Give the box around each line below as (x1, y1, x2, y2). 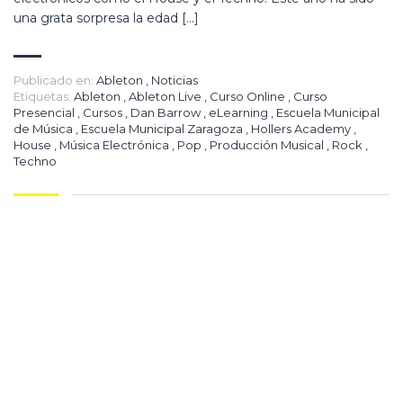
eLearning (209, 105, 271, 120)
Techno (13, 154, 57, 168)
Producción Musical (210, 138, 327, 152)
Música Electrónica (59, 138, 172, 152)
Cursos (83, 105, 125, 120)
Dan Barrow (130, 105, 203, 120)
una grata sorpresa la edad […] (13, 10, 199, 26)
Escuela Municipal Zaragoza (81, 121, 246, 136)
